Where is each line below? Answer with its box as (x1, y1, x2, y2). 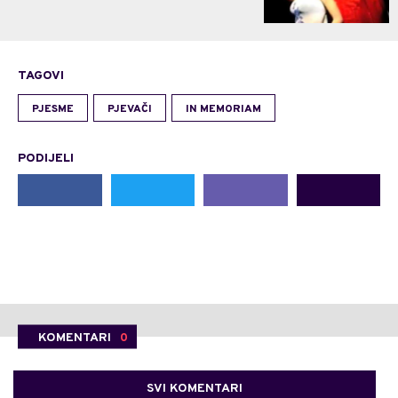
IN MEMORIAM (186, 102, 261, 117)
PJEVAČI (107, 102, 152, 117)
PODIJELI (18, 151, 74, 167)
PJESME (32, 102, 74, 117)
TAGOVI (18, 68, 64, 84)
